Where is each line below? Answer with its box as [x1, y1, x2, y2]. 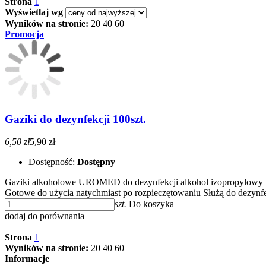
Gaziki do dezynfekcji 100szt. [5, 112, 146, 125]
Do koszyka [129, 199, 174, 210]
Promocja [5, 28, 44, 39]
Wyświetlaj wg [5, 7, 63, 17]
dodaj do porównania [5, 211, 84, 221]
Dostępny [77, 157, 115, 167]
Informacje [5, 254, 49, 264]
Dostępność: [28, 157, 77, 167]
